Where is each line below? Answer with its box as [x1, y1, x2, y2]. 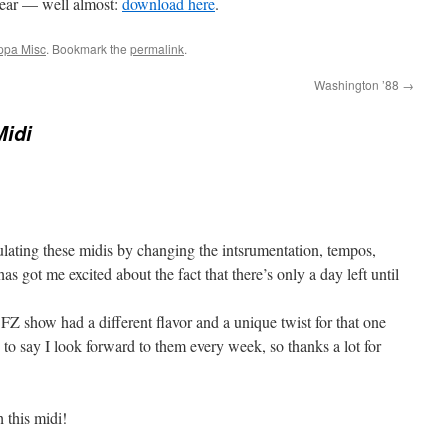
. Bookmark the [46, 40, 130, 57]
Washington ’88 [314, 76, 402, 93]
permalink [130, 40, 184, 57]
